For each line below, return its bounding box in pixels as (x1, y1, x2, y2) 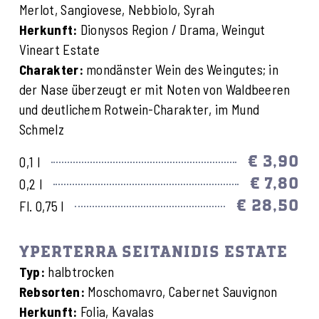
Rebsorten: (19, 283, 85, 300)
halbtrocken (45, 263, 115, 281)
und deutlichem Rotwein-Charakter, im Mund (19, 100, 260, 117)
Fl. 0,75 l (19, 198, 64, 215)
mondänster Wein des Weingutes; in (83, 61, 279, 78)
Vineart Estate (19, 41, 100, 58)
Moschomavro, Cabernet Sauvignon (84, 283, 278, 300)
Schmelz (19, 120, 64, 137)
